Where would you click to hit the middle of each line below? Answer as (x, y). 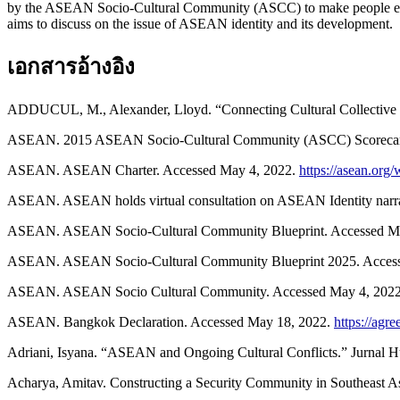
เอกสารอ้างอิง (71, 67)
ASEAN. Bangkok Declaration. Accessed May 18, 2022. (171, 322)
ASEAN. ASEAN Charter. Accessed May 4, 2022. (153, 171)
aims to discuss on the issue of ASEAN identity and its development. (200, 23)
